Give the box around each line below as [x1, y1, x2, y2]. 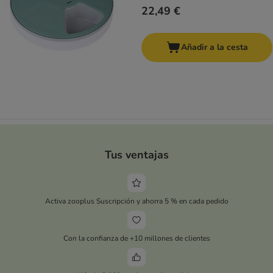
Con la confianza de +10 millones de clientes [63, 233, 210, 243]
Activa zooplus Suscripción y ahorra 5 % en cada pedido [44, 196, 229, 206]
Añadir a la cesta [180, 41, 248, 54]
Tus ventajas [104, 147, 169, 162]
